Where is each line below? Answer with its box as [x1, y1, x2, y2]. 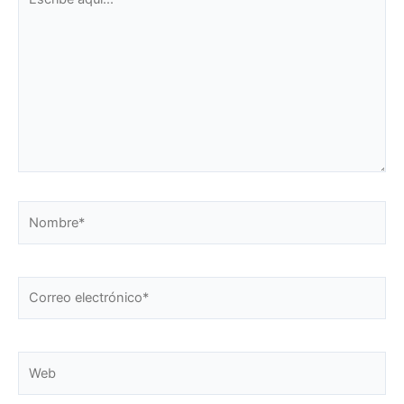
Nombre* [17, 203, 73, 220]
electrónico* [17, 299, 91, 317]
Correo [17, 278, 60, 295]
